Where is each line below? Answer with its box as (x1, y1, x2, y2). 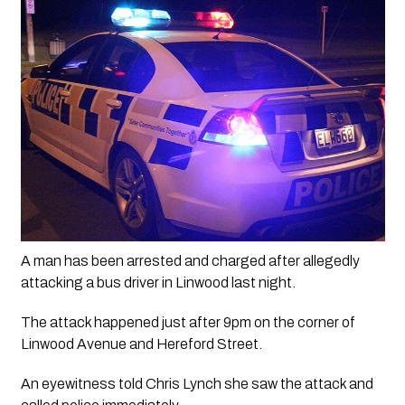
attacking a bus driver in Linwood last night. (20, 275, 296, 291)
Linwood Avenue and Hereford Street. (20, 336, 262, 353)
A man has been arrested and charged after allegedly (20, 253, 360, 269)
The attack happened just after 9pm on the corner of (20, 315, 355, 331)
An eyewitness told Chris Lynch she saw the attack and (20, 376, 373, 392)
